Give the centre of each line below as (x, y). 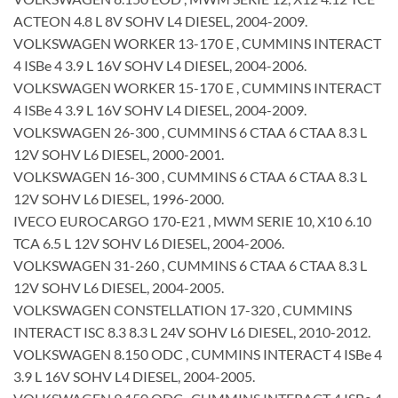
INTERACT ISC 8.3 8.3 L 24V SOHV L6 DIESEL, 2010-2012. (192, 331)
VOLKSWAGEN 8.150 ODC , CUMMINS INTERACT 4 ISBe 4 (198, 354)
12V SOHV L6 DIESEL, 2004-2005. (119, 287)
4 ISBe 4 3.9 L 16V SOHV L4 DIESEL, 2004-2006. (160, 65)
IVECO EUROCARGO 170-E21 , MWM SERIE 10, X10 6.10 (192, 220)
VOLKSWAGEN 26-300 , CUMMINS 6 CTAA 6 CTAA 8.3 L (190, 131)
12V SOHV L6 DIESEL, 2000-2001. (119, 154)
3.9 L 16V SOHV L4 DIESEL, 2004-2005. (134, 376)
